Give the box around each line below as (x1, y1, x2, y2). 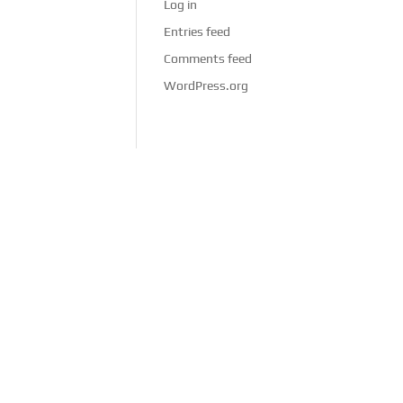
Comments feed (163, 51, 252, 66)
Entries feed (163, 24, 230, 39)
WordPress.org (163, 78, 248, 93)
